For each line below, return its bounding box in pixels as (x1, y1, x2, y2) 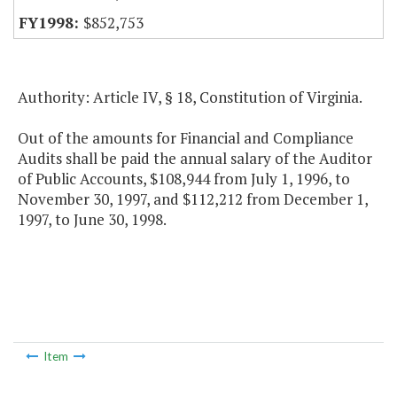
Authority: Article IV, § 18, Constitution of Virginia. (18, 87, 362, 108)
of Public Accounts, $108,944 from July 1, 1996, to (18, 168, 350, 190)
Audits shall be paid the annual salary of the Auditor (18, 148, 372, 169)
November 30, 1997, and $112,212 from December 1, (18, 189, 368, 210)
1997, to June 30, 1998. (18, 209, 167, 230)
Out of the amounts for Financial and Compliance (18, 128, 354, 149)
